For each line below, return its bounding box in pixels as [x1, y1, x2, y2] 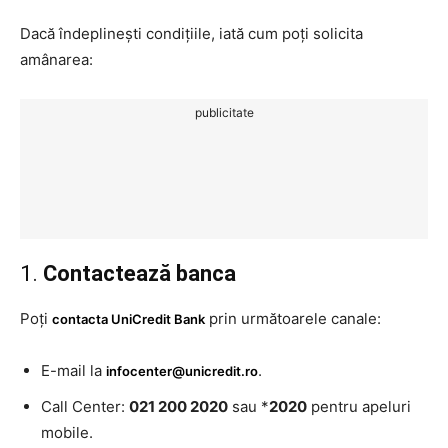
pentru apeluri [307, 396, 411, 416]
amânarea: [20, 49, 93, 69]
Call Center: [41, 396, 129, 416]
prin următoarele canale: [205, 308, 381, 328]
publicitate [194, 104, 254, 120]
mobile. [41, 422, 93, 442]
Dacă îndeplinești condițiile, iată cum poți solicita [20, 23, 363, 43]
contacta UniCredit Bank [52, 310, 205, 327]
